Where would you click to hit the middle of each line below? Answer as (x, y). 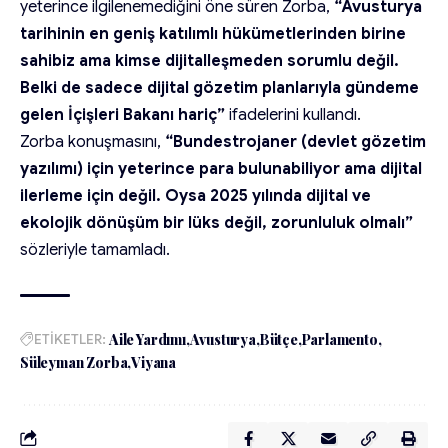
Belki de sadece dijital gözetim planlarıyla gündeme (219, 87)
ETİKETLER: (70, 338)
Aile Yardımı (147, 339)
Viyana (154, 362)
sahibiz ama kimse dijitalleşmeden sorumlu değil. (209, 60)
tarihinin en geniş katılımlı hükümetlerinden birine (213, 33)
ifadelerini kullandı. (293, 114)
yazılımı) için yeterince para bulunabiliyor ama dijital (221, 168)
